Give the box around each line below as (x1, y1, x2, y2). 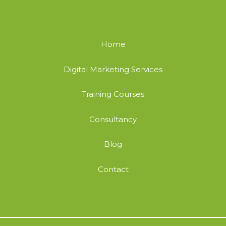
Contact (97, 164, 129, 174)
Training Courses (82, 89, 144, 99)
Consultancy (89, 114, 137, 124)
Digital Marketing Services (64, 64, 162, 74)
